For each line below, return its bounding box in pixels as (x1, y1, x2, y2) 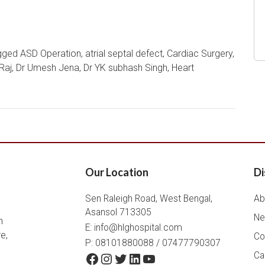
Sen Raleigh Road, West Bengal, (85, 193, 212, 204)
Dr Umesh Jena (16, 62, 79, 73)
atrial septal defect (85, 48, 163, 59)
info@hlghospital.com (94, 222, 182, 233)
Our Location (85, 166, 148, 179)
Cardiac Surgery (167, 48, 232, 59)
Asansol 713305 (85, 207, 151, 218)
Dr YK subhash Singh (83, 62, 167, 73)
